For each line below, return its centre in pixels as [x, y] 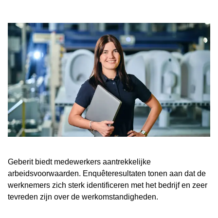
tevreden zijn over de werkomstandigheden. [83, 197]
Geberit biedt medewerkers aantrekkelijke [79, 162]
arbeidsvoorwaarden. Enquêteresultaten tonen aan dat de [107, 173]
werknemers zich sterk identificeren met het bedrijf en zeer [108, 185]
